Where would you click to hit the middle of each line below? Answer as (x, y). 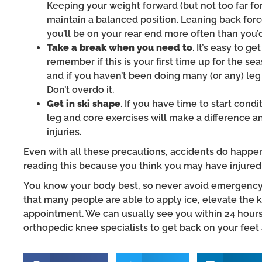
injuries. (64, 132)
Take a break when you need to (120, 47)
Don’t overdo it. (80, 89)
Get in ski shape (84, 104)
